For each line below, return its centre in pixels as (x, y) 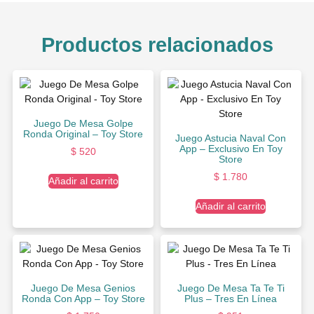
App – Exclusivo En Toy (231, 148)
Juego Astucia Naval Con (231, 138)
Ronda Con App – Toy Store (83, 298)
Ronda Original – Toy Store (83, 134)
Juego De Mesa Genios (83, 288)
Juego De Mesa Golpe (83, 123)
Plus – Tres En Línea (231, 298)
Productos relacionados (157, 45)
